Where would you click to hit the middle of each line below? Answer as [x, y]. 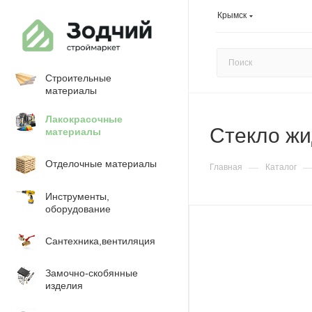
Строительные [78, 78]
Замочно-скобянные [92, 273]
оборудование [78, 209]
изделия [64, 286]
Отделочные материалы [101, 164]
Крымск [232, 15]
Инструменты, [77, 196]
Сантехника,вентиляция [100, 241]
